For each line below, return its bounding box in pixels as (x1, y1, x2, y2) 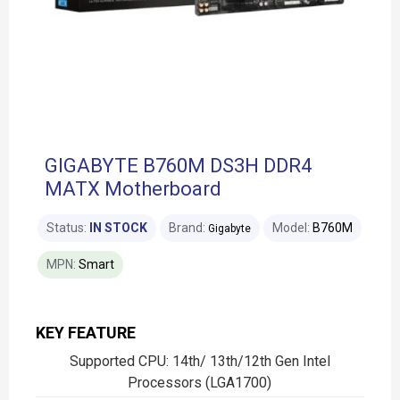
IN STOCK (89, 221, 147, 235)
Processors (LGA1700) (128, 374, 272, 391)
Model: (272, 221, 310, 235)
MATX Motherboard (45, 178, 221, 200)
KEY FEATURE (36, 323, 136, 342)
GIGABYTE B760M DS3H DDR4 (45, 154, 312, 177)
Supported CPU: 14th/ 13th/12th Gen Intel (69, 353, 330, 370)
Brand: (169, 221, 205, 235)
